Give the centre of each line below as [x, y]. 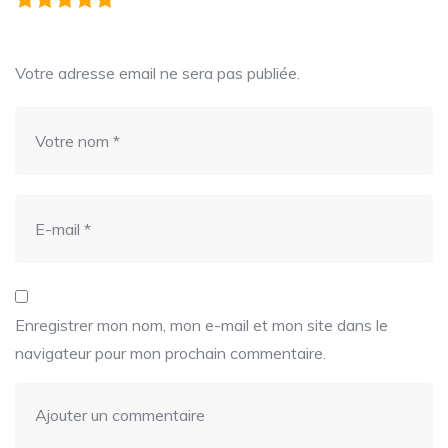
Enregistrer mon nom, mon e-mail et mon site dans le [201, 325]
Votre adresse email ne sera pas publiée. [157, 73]
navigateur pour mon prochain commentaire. [170, 353]
